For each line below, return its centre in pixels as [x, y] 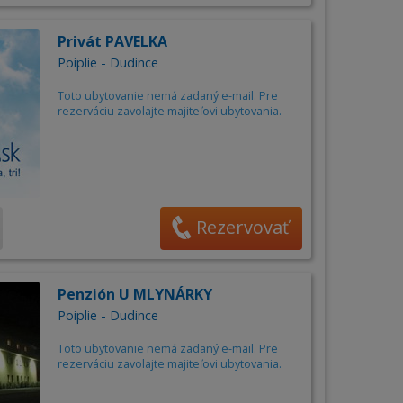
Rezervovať [242, 228]
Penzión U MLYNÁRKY [134, 295]
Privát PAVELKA [112, 42]
